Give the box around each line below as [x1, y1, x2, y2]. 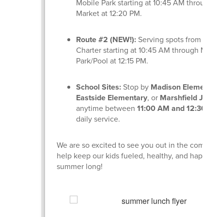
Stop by [121, 81, 151, 93]
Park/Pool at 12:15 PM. [76, 55, 149, 66]
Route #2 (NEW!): [76, 33, 137, 45]
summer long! [57, 160, 103, 172]
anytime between [76, 102, 138, 114]
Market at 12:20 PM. [76, 7, 142, 19]
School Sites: [76, 81, 122, 93]
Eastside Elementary [76, 92, 148, 103]
